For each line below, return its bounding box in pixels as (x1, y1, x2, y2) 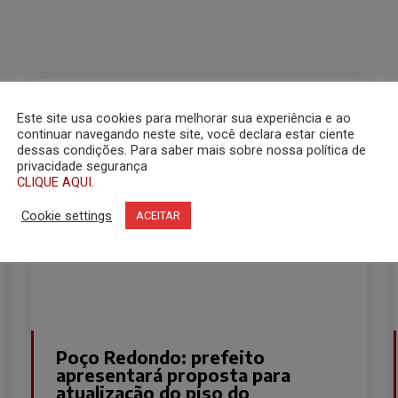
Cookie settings (21, 207, 112, 224)
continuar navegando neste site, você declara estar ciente (17, 126, 354, 142)
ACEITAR (136, 209, 180, 222)
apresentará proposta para (56, 362, 291, 386)
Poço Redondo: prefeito (56, 345, 266, 368)
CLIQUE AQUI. (17, 174, 94, 190)
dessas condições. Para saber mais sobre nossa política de (17, 142, 366, 158)
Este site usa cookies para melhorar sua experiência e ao (17, 110, 351, 126)
